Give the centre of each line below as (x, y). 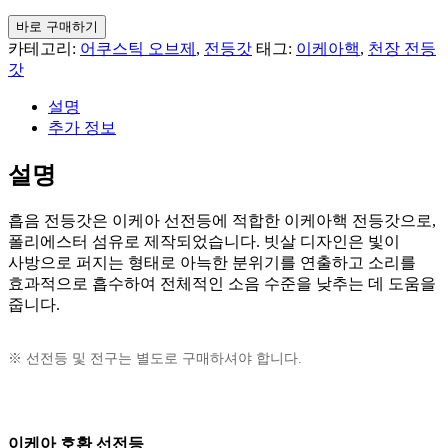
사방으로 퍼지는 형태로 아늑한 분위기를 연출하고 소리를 (212, 262)
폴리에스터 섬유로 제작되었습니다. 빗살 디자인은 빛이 (204, 241)
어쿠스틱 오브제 (138, 48)
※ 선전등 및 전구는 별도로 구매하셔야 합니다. (155, 358)
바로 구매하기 (57, 26)
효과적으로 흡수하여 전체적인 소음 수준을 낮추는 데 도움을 (222, 283)
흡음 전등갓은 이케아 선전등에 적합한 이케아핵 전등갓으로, (222, 220)
